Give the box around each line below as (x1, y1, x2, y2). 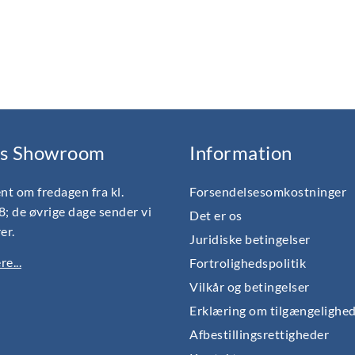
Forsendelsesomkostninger (189, 183, 346, 199)
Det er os (189, 207, 242, 223)
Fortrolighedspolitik (189, 254, 306, 270)
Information (189, 142, 292, 165)
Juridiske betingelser (189, 231, 311, 246)
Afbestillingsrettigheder (189, 326, 329, 342)
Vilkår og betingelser (189, 278, 310, 294)
